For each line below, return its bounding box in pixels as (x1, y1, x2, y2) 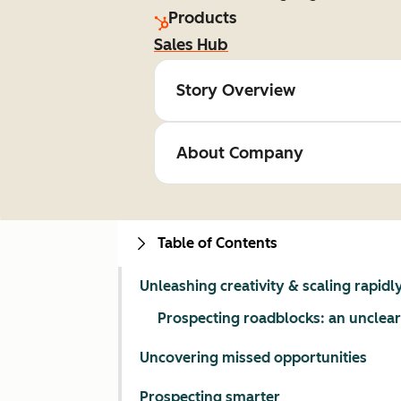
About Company (176, 143, 303, 163)
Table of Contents (158, 235, 277, 252)
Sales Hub (154, 35, 228, 55)
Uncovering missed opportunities (140, 349, 367, 366)
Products (168, 8, 236, 28)
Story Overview (176, 81, 295, 100)
